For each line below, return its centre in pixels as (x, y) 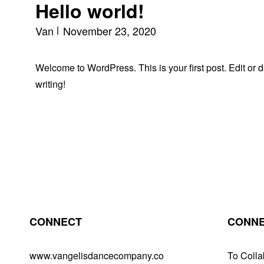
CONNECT (56, 222)
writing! (50, 84)
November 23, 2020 (110, 31)
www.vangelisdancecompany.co (97, 255)
